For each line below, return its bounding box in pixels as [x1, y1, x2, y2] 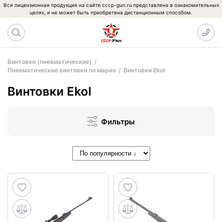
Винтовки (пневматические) [7, 58, 92, 65]
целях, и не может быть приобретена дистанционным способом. [30, 9, 192, 15]
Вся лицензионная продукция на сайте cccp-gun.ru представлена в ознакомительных [3, 2, 219, 8]
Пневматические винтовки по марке [7, 66, 116, 74]
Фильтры [101, 116, 135, 126]
